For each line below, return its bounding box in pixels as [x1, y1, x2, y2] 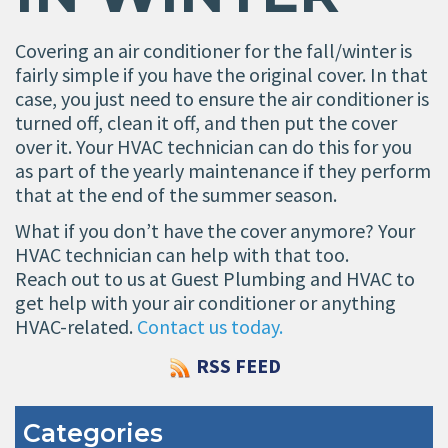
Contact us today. [137, 314, 283, 340]
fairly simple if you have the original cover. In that [15, 61, 428, 87]
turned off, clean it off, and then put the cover [15, 109, 397, 135]
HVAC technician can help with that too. [15, 242, 349, 268]
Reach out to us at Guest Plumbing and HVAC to [15, 266, 415, 292]
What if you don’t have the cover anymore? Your [15, 218, 415, 244]
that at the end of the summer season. [15, 181, 337, 207]
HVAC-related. [15, 314, 137, 340]
